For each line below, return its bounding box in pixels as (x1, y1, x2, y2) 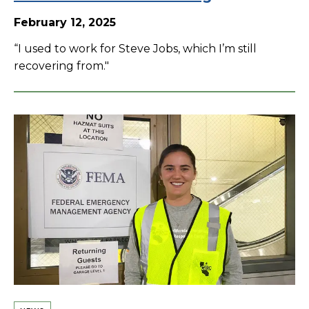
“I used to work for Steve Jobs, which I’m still (14, 41, 257, 55)
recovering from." (14, 59, 109, 72)
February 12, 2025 (14, 15, 116, 29)
